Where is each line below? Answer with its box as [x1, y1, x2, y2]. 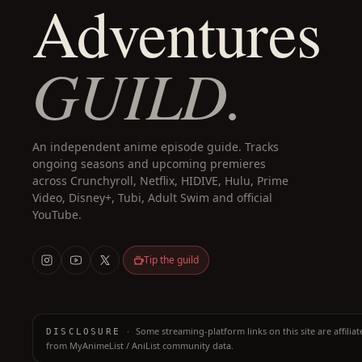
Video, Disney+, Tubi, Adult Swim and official [32, 190, 272, 205]
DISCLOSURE [46, 326, 120, 337]
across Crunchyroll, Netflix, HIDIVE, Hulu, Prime [32, 173, 288, 188]
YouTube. [32, 207, 82, 222]
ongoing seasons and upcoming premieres [32, 156, 266, 171]
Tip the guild [144, 253, 199, 267]
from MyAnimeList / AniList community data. [46, 339, 234, 351]
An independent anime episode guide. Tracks [32, 139, 279, 154]
